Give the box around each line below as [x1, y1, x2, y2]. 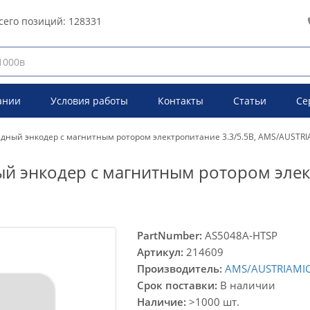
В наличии [217, 278, 275, 293]
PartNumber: [136, 228, 202, 243]
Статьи [232, 94, 266, 108]
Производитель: [136, 262, 222, 276]
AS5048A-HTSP [201, 228, 277, 243]
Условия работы [50, 94, 128, 108]
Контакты [157, 94, 203, 108]
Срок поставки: [136, 278, 217, 293]
